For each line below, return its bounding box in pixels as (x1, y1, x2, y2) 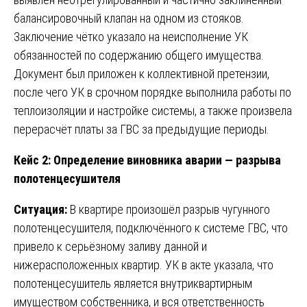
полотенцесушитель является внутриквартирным (14, 275, 252, 291)
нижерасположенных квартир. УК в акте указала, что (14, 257, 273, 272)
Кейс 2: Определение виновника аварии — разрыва (14, 152, 281, 167)
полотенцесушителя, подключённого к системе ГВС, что (14, 220, 288, 235)
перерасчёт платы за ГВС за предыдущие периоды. (14, 121, 269, 136)
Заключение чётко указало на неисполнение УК (14, 29, 248, 44)
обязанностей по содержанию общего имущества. (14, 47, 264, 62)
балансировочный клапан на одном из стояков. (14, 10, 244, 25)
